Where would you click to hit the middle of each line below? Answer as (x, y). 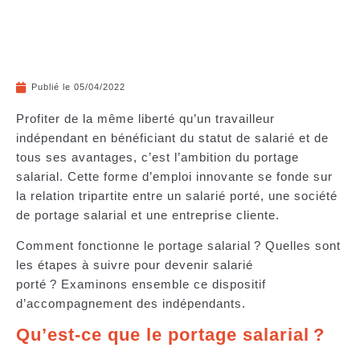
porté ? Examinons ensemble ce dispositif (141, 284)
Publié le (51, 87)
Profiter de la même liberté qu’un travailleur (145, 119)
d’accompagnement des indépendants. (133, 304)
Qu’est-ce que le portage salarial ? (173, 334)
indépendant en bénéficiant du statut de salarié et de (172, 138)
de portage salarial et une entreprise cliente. (152, 215)
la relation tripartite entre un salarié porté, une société (177, 196)
